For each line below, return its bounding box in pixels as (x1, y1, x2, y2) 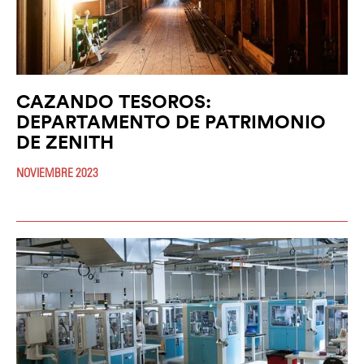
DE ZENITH (16, 130, 114, 154)
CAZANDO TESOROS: (16, 89, 211, 114)
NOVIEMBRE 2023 (16, 165, 98, 180)
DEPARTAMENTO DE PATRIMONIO (16, 110, 326, 134)
